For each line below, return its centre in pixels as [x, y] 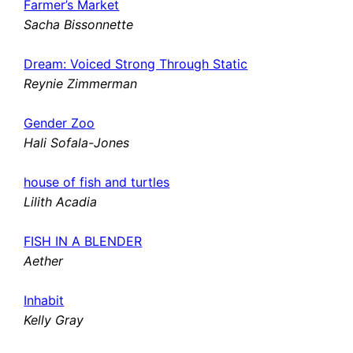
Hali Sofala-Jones [77, 143]
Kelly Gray [54, 320]
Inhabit [44, 301]
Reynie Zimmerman [81, 84]
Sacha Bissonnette [79, 25]
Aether [44, 261]
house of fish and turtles [97, 182]
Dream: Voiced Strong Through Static [136, 64]
